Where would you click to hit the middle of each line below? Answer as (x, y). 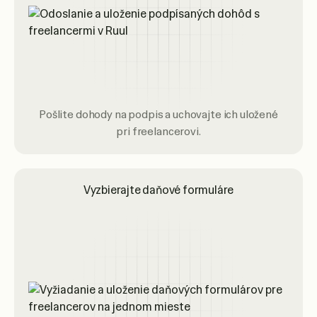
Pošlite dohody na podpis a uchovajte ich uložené (158, 115)
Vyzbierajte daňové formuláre (158, 190)
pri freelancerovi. (158, 132)
